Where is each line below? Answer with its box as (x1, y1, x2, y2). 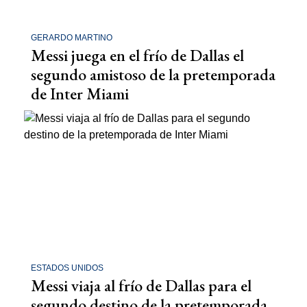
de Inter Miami (31, 83, 129, 105)
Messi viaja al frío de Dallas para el (31, 274, 251, 296)
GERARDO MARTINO (31, 33, 112, 43)
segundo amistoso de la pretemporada (31, 64, 275, 86)
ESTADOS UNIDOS (31, 262, 103, 273)
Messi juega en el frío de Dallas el (31, 45, 244, 66)
